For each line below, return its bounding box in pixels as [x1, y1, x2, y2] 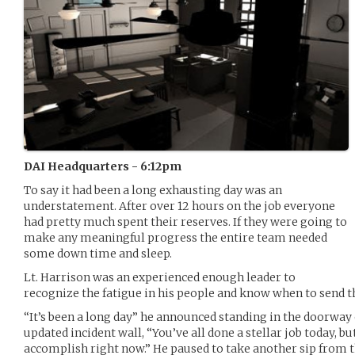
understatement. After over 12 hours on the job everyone [24, 198, 335, 213]
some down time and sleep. [24, 246, 172, 261]
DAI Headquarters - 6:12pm [24, 158, 181, 174]
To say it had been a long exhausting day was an [24, 182, 282, 197]
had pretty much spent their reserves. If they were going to [24, 214, 347, 229]
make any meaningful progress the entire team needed [24, 230, 327, 245]
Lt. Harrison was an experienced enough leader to [24, 269, 296, 284]
